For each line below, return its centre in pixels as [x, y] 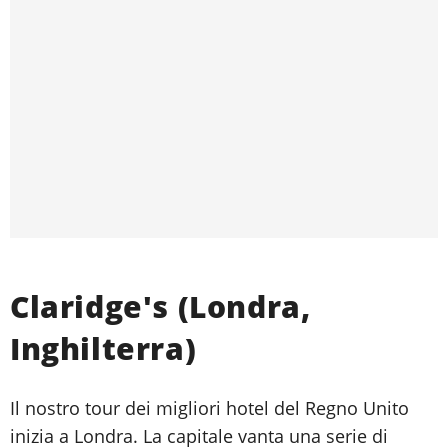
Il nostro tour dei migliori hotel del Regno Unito [209, 407]
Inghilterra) [103, 348]
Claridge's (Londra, [160, 306]
